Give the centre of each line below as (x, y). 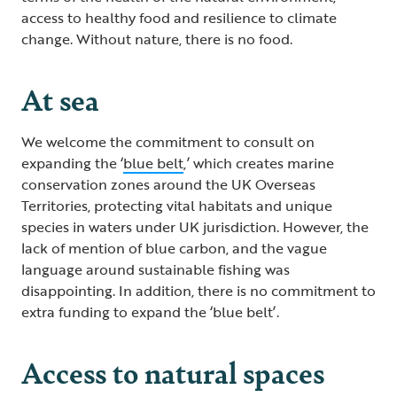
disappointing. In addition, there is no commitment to (198, 290)
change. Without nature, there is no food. (159, 39)
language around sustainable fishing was (156, 269)
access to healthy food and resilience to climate (179, 17)
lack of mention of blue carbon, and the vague (174, 248)
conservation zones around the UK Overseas (168, 184)
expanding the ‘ (72, 163)
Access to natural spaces (175, 371)
